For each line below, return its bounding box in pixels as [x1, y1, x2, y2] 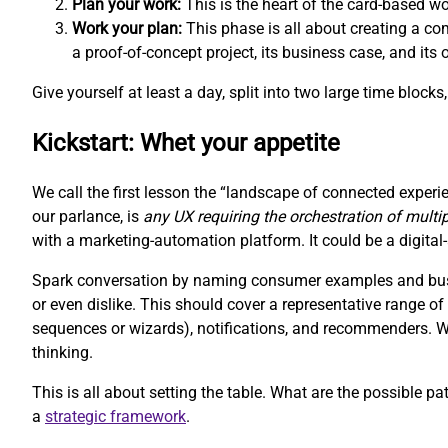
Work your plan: [72, 19, 182, 39]
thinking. [32, 343, 93, 363]
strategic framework [45, 407, 186, 427]
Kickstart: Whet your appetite [32, 129, 340, 158]
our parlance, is [32, 207, 143, 227]
